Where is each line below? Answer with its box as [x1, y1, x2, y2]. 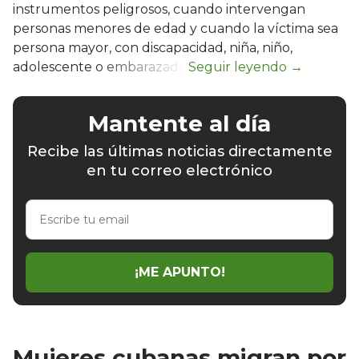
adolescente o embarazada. [13, 58, 188, 75]
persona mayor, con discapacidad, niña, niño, [13, 39, 292, 55]
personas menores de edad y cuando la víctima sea [13, 20, 338, 36]
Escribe [25, 199, 71, 215]
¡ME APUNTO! [134, 264, 225, 280]
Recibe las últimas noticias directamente [26, 142, 333, 160]
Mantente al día [88, 109, 271, 137]
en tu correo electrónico [87, 161, 272, 179]
